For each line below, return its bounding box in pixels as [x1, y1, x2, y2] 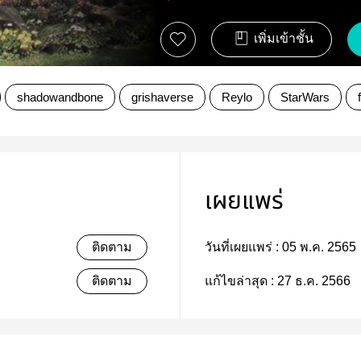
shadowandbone [17, 90, 103, 104]
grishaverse [131, 90, 193, 104]
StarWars [280, 90, 330, 104]
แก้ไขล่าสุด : [205, 274, 277, 288]
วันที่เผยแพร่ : [205, 240, 282, 254]
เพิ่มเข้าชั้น [254, 31, 313, 46]
